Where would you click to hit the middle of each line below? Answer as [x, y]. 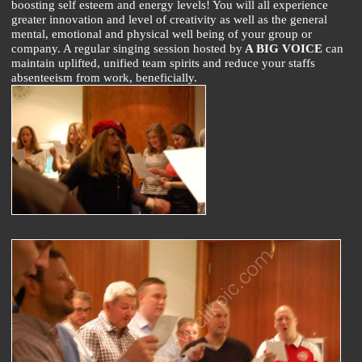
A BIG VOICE [282, 48]
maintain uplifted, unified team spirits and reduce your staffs [163, 63]
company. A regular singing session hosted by [127, 48]
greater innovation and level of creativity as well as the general [169, 19]
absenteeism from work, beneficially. [104, 78]
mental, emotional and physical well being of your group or [162, 34]
